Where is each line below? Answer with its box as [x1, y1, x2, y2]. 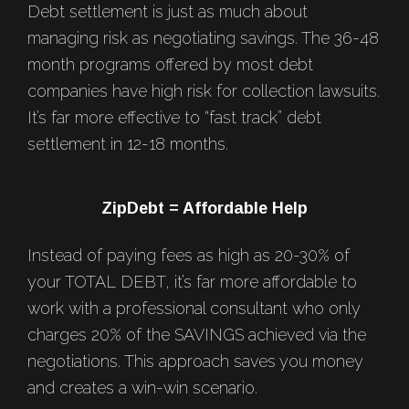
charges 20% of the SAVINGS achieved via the [27, 325, 366, 345]
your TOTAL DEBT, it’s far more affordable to [27, 272, 357, 292]
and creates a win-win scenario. [27, 378, 257, 398]
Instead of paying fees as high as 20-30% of [27, 246, 350, 266]
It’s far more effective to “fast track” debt [27, 108, 321, 128]
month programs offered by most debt [27, 55, 313, 75]
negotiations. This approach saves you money [27, 351, 363, 372]
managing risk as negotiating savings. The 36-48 [27, 28, 379, 48]
